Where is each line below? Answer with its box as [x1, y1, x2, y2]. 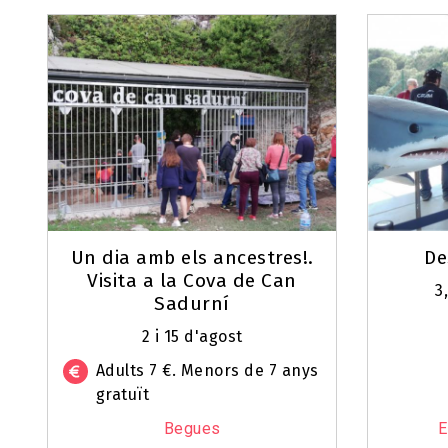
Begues [163, 419, 221, 439]
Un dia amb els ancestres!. [70, 246, 314, 270]
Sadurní [154, 292, 230, 316]
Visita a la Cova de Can [87, 269, 297, 293]
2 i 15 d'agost [141, 327, 243, 347]
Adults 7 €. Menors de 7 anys [95, 361, 319, 381]
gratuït [95, 385, 149, 405]
